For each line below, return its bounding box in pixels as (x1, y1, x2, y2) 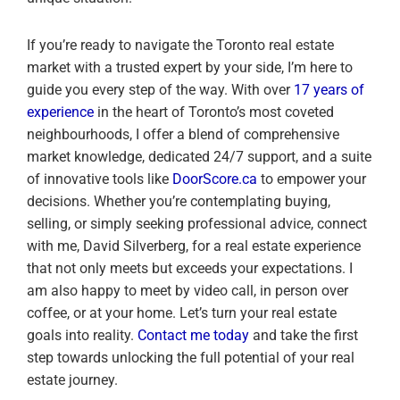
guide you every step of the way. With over (27, 80, 294, 98)
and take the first (249, 326, 358, 344)
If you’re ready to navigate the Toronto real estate (27, 36, 334, 54)
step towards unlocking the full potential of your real (27, 348, 354, 366)
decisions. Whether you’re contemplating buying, (27, 192, 330, 210)
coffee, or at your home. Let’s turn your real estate (27, 304, 337, 321)
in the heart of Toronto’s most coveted (94, 103, 334, 121)
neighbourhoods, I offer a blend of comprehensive (27, 125, 339, 143)
